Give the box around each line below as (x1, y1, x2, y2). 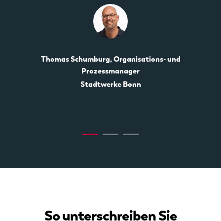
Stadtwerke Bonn (80, 79, 141, 89)
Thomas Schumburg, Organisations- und (40, 54, 181, 64)
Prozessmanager (81, 66, 140, 76)
